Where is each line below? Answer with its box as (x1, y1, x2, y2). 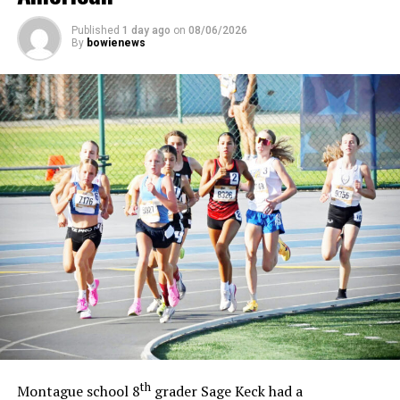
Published (71, 23, 120, 37)
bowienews (86, 36, 146, 49)
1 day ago (121, 23, 171, 37)
